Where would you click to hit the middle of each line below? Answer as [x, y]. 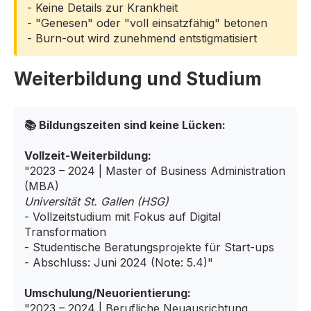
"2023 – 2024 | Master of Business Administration [155, 171]
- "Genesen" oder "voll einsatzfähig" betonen [147, 23]
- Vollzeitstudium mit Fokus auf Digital [123, 217]
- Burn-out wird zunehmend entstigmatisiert [142, 38]
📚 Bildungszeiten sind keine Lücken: [125, 125]
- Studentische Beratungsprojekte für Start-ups [149, 247]
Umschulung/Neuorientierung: [108, 293]
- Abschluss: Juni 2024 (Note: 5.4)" [119, 263]
